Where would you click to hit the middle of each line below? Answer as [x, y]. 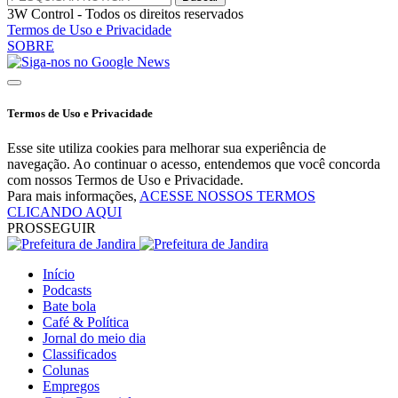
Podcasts [67, 290]
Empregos [71, 386]
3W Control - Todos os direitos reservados [125, 14]
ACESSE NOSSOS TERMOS [227, 195]
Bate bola [69, 306]
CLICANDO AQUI [64, 211]
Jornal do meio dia [94, 338]
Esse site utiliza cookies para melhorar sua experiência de [167, 147]
